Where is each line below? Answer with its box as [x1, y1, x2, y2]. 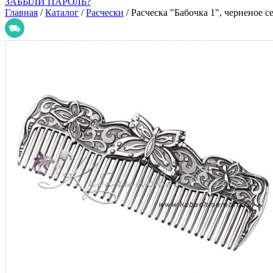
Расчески [86, 7, 124, 18]
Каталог [45, 7, 79, 18]
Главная [5, 7, 38, 18]
